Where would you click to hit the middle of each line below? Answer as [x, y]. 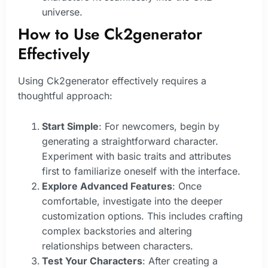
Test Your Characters [92, 261]
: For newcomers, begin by [159, 126]
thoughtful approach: [65, 95]
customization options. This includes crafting [142, 216]
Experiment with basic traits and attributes [136, 156]
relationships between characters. [118, 246]
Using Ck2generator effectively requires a [112, 80]
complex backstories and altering [117, 231]
